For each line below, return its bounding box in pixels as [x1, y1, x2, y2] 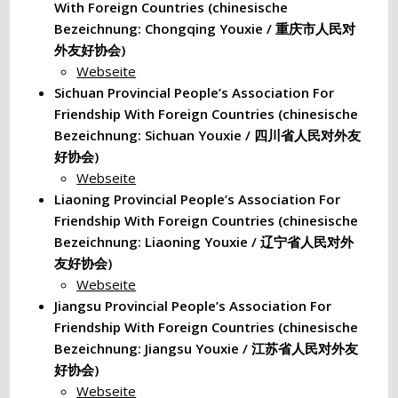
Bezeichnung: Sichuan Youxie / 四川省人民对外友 [54, 126, 362, 144]
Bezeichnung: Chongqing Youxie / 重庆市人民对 [54, 20, 356, 37]
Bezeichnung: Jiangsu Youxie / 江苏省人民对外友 [54, 339, 359, 357]
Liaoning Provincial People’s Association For [54, 190, 341, 208]
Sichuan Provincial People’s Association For [54, 84, 335, 101]
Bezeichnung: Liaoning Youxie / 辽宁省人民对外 [54, 233, 354, 251]
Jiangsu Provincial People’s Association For [54, 297, 332, 314]
